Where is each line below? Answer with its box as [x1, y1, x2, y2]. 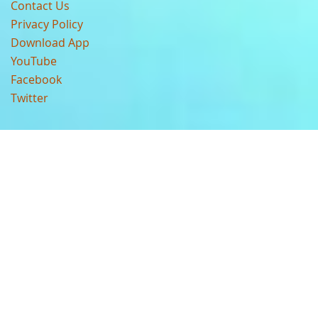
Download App [11, 35, 89, 50]
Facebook [11, 72, 62, 87]
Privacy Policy [11, 16, 83, 32]
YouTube [11, 53, 57, 69]
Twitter [11, 90, 48, 106]
